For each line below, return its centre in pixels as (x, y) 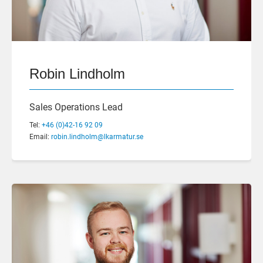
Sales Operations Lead (76, 107)
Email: (40, 136)
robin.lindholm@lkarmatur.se (97, 136)
